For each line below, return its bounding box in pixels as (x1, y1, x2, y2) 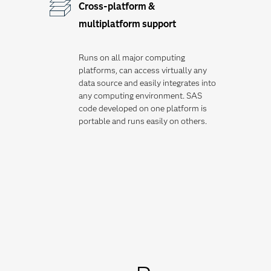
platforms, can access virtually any (79, 65, 207, 76)
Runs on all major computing (79, 52, 185, 63)
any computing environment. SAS (79, 90, 202, 101)
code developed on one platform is (79, 103, 207, 114)
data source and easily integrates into (79, 77, 216, 88)
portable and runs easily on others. (79, 116, 207, 126)
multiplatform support (79, 18, 176, 30)
